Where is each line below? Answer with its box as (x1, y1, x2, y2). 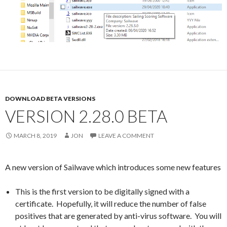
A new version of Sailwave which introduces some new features (5, 162, 221, 172)
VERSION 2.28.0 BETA (5, 105, 167, 126)
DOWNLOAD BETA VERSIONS (5, 94, 95, 102)
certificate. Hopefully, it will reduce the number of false (15, 198, 206, 208)
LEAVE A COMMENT (98, 131, 154, 139)
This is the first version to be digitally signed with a (15, 186, 190, 196)
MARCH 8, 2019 (14, 131, 57, 139)
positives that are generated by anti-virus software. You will (15, 210, 221, 220)
